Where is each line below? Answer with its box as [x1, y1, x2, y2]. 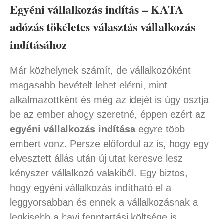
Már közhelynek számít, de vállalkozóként [9, 65, 191, 76]
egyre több [135, 124, 185, 135]
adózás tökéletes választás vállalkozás [9, 18, 195, 36]
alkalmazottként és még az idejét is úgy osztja [9, 94, 209, 106]
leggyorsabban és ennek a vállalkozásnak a [9, 197, 198, 208]
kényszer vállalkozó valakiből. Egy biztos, [9, 168, 188, 179]
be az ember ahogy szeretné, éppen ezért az [9, 109, 205, 120]
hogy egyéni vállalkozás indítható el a [9, 182, 171, 194]
